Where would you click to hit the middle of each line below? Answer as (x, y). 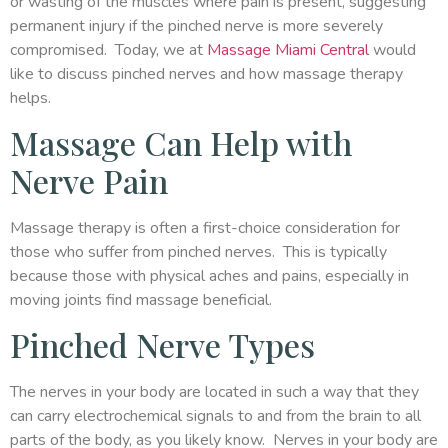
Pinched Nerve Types (162, 345)
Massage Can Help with (181, 142)
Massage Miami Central (288, 49)
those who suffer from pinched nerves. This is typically (198, 251)
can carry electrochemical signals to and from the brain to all (215, 416)
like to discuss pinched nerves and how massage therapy (206, 73)
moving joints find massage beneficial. (141, 299)
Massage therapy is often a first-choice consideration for (205, 227)
